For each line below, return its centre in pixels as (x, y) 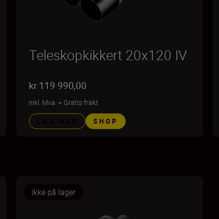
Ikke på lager (54, 192)
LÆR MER (57, 121)
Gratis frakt (81, 102)
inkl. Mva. (43, 102)
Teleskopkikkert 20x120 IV (108, 55)
